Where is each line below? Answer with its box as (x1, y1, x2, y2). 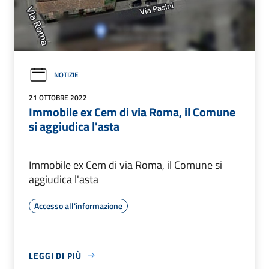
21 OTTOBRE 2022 (29, 91, 87, 103)
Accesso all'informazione (34, 199, 122, 212)
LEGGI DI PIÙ (29, 249, 82, 262)
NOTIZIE (54, 69, 79, 81)
